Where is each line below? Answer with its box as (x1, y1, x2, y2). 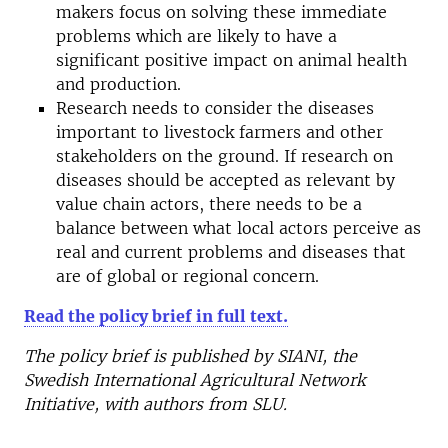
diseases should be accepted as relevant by (56, 170, 395, 190)
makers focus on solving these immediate (56, 2, 387, 22)
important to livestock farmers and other (56, 122, 383, 142)
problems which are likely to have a (56, 26, 337, 46)
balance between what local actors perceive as (56, 218, 421, 238)
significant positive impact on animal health (56, 50, 407, 70)
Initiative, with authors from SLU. (24, 394, 287, 414)
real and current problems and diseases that (56, 242, 406, 262)
